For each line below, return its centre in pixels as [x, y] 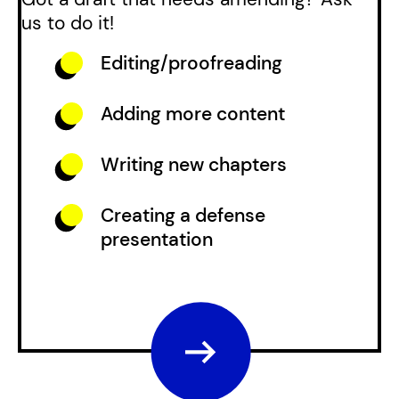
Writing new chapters [194, 164]
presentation [157, 239]
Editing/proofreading [192, 64]
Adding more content [193, 114]
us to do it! [67, 23]
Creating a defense [183, 215]
